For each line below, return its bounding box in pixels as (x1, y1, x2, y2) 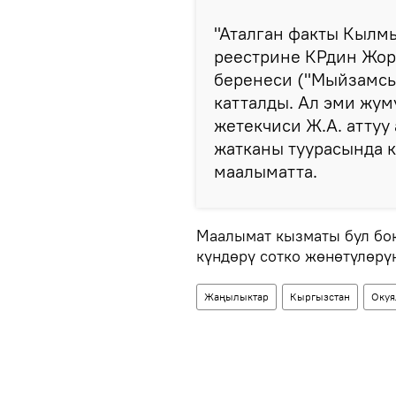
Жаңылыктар (204, 290, 269, 303)
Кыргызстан (290, 290, 350, 303)
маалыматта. (214, 160, 317, 182)
